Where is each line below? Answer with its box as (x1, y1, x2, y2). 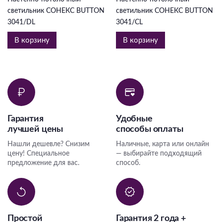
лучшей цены (7, 125, 63, 134)
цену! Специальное (7, 150, 69, 158)
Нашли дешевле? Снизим (7, 141, 90, 148)
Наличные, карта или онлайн (116, 141, 209, 148)
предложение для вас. (7, 160, 79, 167)
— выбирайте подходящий (116, 150, 202, 158)
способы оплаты (116, 125, 183, 134)
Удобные (116, 114, 153, 124)
